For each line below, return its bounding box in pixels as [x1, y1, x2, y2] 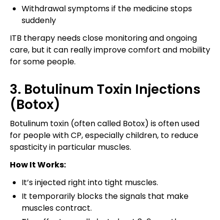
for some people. [10, 55, 76, 67]
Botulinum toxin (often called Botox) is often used [10, 117, 199, 129]
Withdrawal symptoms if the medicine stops [22, 2, 192, 14]
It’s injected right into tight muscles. [22, 176, 158, 188]
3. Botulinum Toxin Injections [10, 80, 200, 98]
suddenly [22, 14, 56, 26]
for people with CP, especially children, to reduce [10, 129, 198, 141]
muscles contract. [22, 202, 92, 214]
